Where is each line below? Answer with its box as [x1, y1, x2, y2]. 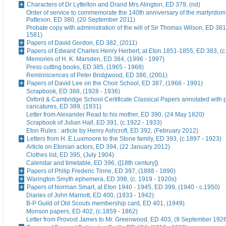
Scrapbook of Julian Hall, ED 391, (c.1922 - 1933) [26, 119, 162, 127]
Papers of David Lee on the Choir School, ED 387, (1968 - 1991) [27, 80, 203, 87]
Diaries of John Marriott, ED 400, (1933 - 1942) [26, 192, 154, 199]
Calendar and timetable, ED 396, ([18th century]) [26, 159, 158, 167]
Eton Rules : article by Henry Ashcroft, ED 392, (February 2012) [26, 127, 198, 135]
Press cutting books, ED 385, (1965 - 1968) [26, 64, 144, 71]
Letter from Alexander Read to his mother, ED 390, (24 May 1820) [26, 111, 204, 119]
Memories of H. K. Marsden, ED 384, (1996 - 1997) [26, 55, 164, 63]
